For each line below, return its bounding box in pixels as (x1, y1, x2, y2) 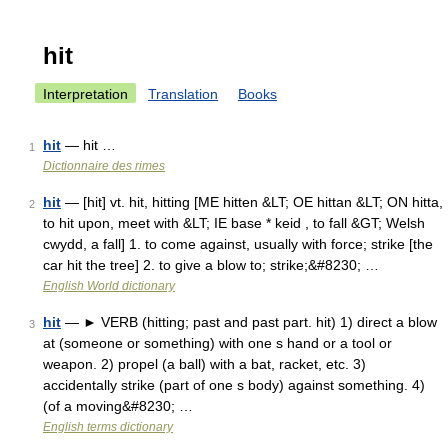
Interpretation (43, 86, 128, 102)
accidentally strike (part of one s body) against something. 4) (43, 377, 425, 393)
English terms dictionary (43, 420, 173, 434)
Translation (148, 86, 218, 102)
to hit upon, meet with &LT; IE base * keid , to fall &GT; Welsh (43, 215, 425, 231)
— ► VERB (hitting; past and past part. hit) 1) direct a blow (61, 314, 437, 330)
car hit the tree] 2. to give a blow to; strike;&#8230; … (43, 257, 379, 273)
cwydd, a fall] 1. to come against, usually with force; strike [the (43, 236, 433, 252)
